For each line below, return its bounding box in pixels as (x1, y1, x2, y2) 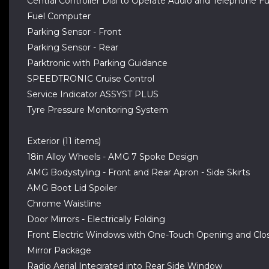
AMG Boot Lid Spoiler (27, 183, 117, 193)
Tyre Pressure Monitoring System (27, 104, 168, 115)
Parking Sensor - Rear (27, 42, 118, 53)
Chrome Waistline (27, 198, 101, 209)
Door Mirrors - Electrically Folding (27, 214, 165, 225)
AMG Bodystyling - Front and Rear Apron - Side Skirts (27, 167, 250, 178)
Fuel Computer (27, 11, 91, 22)
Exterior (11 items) (27, 136, 101, 147)
